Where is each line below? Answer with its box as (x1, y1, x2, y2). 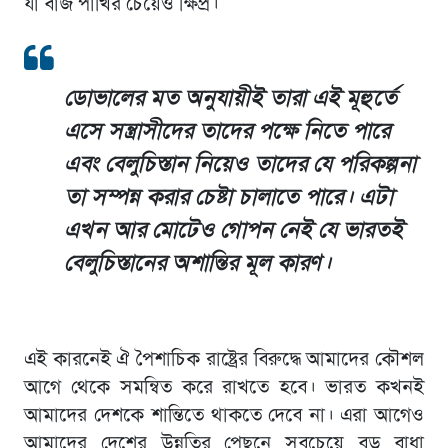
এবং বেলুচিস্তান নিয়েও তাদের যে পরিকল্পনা (63, 153, 416, 177)
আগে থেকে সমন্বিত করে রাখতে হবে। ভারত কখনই (23, 377, 425, 398)
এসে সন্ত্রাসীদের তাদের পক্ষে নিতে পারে (63, 120, 390, 144)
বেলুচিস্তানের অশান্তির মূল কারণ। (63, 252, 331, 276)
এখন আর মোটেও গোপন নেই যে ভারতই (63, 219, 403, 243)
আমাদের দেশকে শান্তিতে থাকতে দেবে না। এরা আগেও (23, 405, 425, 426)
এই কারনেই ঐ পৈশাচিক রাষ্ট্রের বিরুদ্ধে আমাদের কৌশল (23, 349, 425, 370)
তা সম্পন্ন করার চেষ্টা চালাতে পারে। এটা (63, 186, 393, 210)
